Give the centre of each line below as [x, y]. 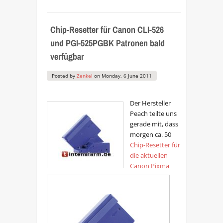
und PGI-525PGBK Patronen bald [107, 43]
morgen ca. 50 [150, 135]
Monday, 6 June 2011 [126, 76]
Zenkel [84, 76]
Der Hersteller [150, 103]
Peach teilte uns [153, 114]
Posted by [64, 76]
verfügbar [67, 56]
